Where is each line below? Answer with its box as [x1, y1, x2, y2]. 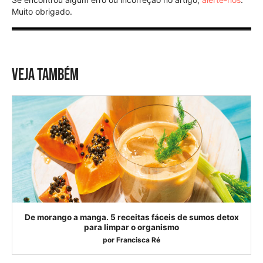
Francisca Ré [116, 235, 160, 245]
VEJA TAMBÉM [12, 65, 79, 85]
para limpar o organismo [84, 222, 179, 232]
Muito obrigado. [12, 6, 72, 17]
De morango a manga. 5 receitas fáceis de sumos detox [24, 213, 239, 222]
